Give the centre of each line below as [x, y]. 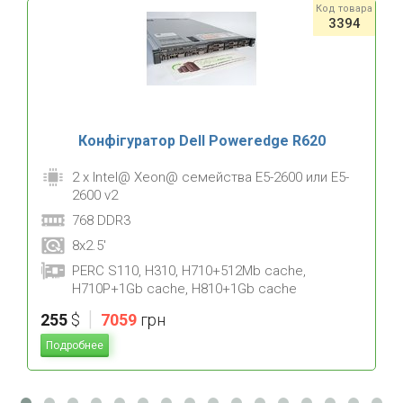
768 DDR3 [101, 221]
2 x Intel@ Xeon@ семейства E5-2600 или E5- [210, 178]
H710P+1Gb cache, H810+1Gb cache [184, 289]
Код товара [344, 9]
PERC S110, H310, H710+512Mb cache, [189, 271]
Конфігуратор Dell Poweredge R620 [201, 141]
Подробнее [75, 346]
